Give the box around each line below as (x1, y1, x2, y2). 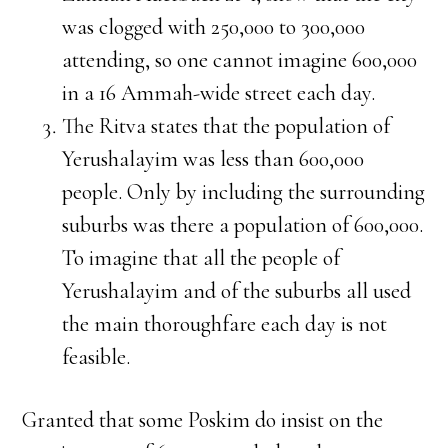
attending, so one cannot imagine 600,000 (62, 47, 418, 73)
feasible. (62, 344, 131, 370)
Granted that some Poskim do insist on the (22, 407, 384, 433)
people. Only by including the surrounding (62, 179, 426, 205)
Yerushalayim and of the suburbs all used (62, 278, 412, 304)
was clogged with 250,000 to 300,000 (62, 14, 366, 40)
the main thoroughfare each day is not (62, 311, 388, 337)
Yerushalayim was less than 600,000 (62, 146, 365, 172)
